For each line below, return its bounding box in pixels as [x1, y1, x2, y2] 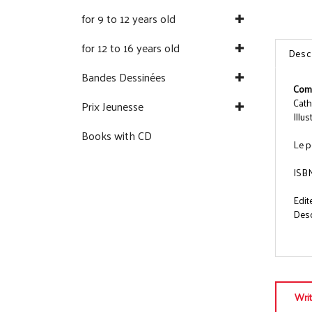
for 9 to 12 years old [81, 8, 175, 29]
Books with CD [81, 125, 152, 146]
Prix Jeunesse [81, 96, 143, 117]
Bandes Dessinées [81, 67, 166, 88]
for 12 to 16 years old [81, 38, 180, 58]
